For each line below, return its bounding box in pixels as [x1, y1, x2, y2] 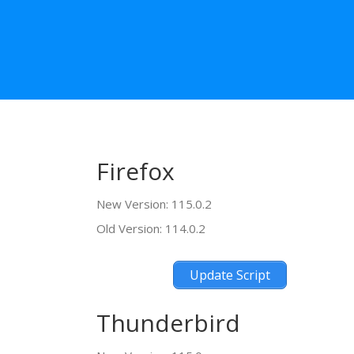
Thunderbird [96, 307, 240, 339]
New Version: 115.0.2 [96, 195, 212, 212]
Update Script [189, 265, 270, 284]
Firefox [96, 154, 175, 187]
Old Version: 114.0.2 [96, 220, 205, 236]
